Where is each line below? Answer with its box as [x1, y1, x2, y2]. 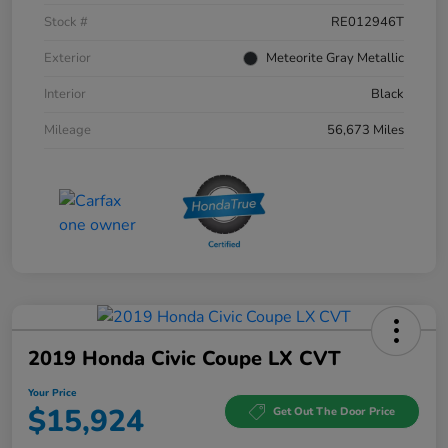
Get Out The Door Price [273, 404, 395, 420]
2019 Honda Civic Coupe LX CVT [28, 344, 341, 372]
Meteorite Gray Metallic [266, 48, 404, 67]
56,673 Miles [327, 120, 404, 139]
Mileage [44, 120, 91, 139]
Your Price [28, 385, 76, 400]
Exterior [44, 48, 91, 67]
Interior [44, 84, 86, 103]
